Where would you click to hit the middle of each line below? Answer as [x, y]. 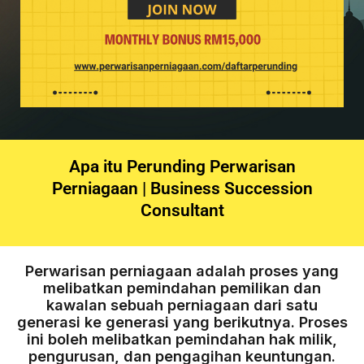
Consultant [182, 211]
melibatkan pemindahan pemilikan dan [182, 288]
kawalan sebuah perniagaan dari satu [182, 305]
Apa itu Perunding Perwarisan [182, 167]
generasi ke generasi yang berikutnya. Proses [182, 322]
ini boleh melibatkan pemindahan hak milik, [182, 339]
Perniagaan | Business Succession [182, 189]
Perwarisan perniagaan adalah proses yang [182, 271]
